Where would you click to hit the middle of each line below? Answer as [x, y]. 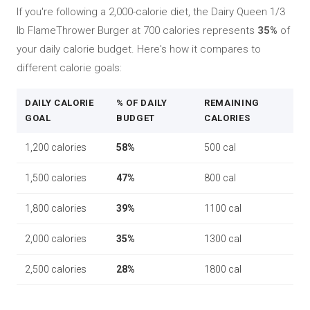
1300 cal [223, 239]
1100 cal [223, 208]
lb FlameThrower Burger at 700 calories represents [137, 30]
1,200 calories [56, 147]
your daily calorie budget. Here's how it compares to [139, 49]
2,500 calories [56, 269]
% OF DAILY [142, 103]
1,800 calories [56, 208]
